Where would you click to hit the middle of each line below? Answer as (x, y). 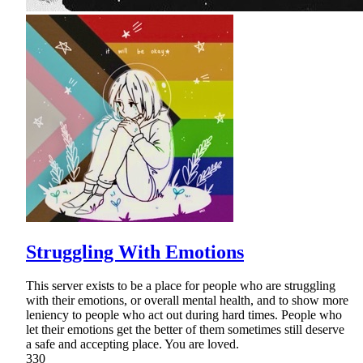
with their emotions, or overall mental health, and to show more (187, 301)
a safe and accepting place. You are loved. (132, 344)
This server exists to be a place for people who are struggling (181, 286)
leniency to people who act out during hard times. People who (184, 315)
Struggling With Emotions (135, 252)
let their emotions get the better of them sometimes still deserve (185, 330)
